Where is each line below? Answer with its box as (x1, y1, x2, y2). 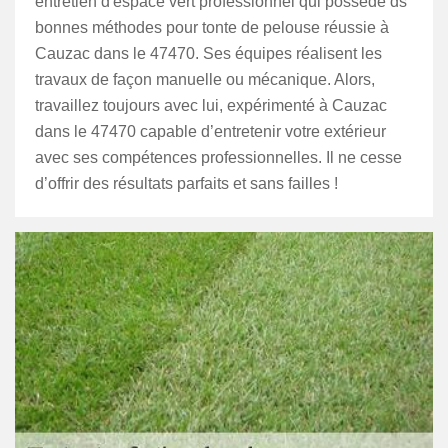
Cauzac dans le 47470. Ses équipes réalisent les (35, 45, 382, 62)
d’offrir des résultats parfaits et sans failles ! (35, 175, 338, 192)
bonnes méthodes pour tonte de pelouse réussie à (35, 19, 389, 36)
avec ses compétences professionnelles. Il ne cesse (35, 149, 402, 166)
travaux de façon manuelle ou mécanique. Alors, (35, 71, 375, 88)
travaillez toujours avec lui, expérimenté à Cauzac (35, 97, 387, 114)
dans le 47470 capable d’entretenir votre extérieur (35, 123, 386, 140)
